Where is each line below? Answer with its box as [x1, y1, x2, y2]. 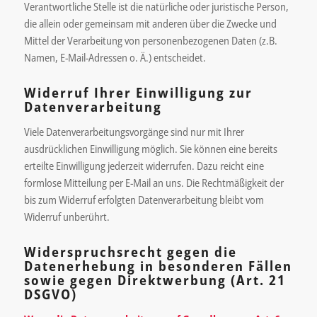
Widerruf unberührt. [23, 209, 110, 224]
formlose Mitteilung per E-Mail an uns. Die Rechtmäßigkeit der [23, 175, 284, 190]
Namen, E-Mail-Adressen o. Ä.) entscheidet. [23, 50, 206, 64]
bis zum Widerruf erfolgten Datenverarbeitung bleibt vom [23, 192, 264, 207]
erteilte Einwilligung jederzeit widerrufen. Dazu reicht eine [23, 158, 264, 173]
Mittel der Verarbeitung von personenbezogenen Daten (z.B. [23, 33, 277, 47]
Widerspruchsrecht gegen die [23, 243, 237, 262]
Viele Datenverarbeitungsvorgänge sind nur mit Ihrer [23, 124, 244, 139]
